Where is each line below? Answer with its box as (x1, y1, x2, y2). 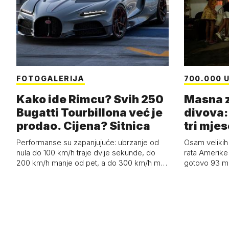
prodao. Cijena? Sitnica (16, 119, 150, 133)
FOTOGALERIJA (16, 74, 85, 83)
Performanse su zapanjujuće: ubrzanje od (16, 138, 159, 148)
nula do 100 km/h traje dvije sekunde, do (16, 148, 155, 158)
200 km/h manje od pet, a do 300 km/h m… (16, 158, 167, 168)
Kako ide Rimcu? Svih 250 (16, 93, 164, 106)
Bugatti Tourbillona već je (16, 106, 163, 120)
